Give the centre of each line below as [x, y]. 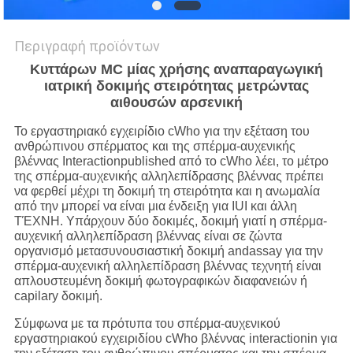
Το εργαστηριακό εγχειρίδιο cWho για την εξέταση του [162, 132]
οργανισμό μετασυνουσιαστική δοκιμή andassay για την [168, 251]
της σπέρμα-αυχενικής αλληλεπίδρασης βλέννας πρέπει [169, 176]
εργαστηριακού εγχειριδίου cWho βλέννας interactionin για [175, 339]
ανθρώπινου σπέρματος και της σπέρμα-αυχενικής [154, 147]
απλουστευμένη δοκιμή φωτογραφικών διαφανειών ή [160, 281]
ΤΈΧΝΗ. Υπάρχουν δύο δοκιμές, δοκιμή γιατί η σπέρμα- [170, 221]
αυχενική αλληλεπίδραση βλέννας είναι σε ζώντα [148, 236]
